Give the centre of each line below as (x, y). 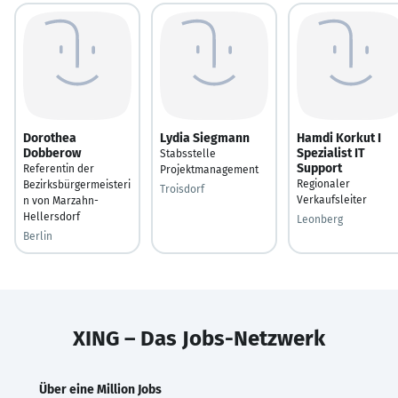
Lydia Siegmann (205, 138)
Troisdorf (182, 189)
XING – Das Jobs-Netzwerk (199, 338)
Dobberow (52, 153)
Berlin (38, 236)
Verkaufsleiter (332, 199)
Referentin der (59, 168)
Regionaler (323, 183)
